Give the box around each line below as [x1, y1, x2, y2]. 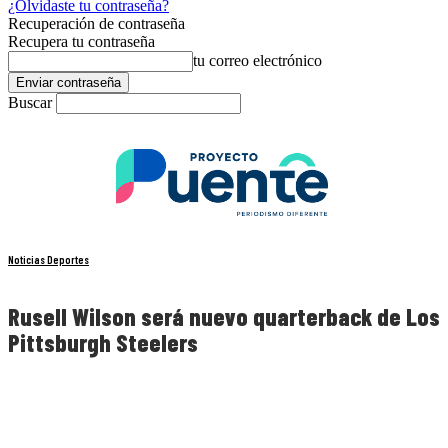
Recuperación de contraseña [8, 15, 185, 32]
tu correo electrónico [193, 52, 322, 69]
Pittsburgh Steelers [8, 328, 198, 358]
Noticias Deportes [8, 253, 89, 267]
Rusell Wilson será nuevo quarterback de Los [8, 302, 440, 332]
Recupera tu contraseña [8, 33, 155, 50]
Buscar [8, 94, 52, 111]
